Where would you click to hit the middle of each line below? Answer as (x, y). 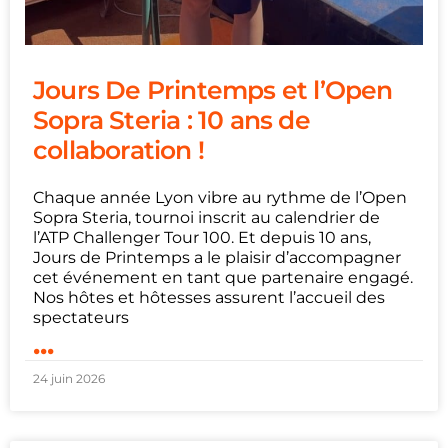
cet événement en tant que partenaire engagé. (223, 277)
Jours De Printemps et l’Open (213, 90)
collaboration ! (118, 150)
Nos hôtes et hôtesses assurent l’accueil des (209, 297)
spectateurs (81, 317)
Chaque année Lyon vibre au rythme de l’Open (220, 197)
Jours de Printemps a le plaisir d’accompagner (217, 257)
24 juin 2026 (69, 378)
